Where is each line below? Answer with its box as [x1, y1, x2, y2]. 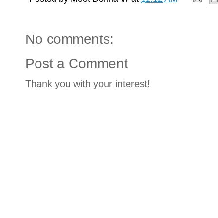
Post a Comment [25, 56, 128, 72]
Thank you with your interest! [25, 78, 150, 90]
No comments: [25, 32, 114, 47]
